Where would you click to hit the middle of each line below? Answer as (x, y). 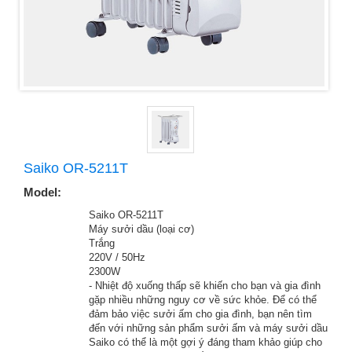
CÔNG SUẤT (51, 268)
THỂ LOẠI (46, 226)
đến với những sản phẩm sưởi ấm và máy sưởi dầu (208, 328)
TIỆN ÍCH (45, 282)
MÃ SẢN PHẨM (56, 212)
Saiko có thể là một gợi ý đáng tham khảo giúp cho (205, 342)
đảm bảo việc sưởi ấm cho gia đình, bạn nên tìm (200, 314)
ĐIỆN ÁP (44, 254)
